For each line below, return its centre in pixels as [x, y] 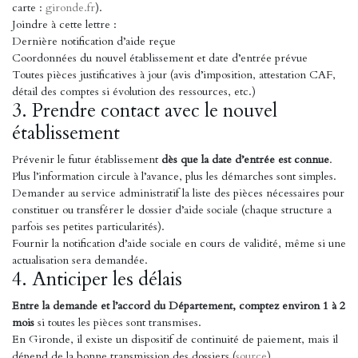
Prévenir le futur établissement [87, 159]
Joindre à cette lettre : [64, 24]
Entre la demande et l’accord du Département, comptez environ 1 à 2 [179, 306]
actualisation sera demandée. [80, 260]
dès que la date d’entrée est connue [245, 159]
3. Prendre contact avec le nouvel [145, 111]
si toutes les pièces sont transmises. [118, 322]
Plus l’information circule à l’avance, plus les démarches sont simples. [174, 176]
